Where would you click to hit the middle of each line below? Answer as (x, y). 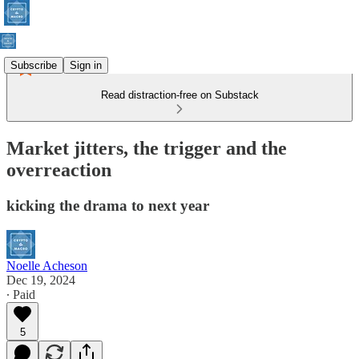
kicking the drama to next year (108, 205)
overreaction (59, 169)
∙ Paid (21, 294)
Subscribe (34, 65)
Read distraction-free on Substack (179, 95)
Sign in (86, 65)
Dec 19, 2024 (41, 280)
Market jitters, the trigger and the (147, 148)
